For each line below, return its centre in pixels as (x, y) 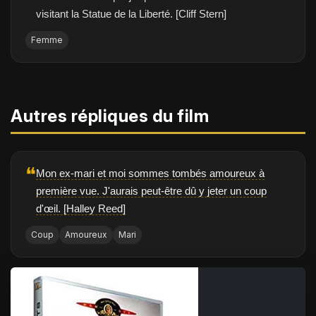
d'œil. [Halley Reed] (81, 208)
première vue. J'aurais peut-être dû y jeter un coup (151, 191)
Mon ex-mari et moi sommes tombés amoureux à (150, 173)
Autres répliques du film (110, 116)
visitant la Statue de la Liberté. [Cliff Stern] (131, 14)
